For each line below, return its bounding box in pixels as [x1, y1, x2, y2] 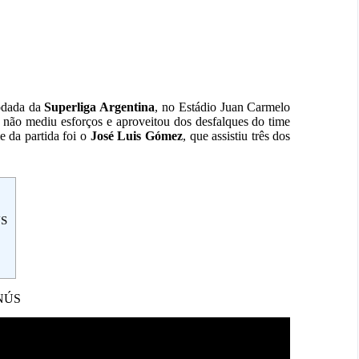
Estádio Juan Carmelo [178, 100, 291, 115]
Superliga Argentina [44, 100, 155, 115]
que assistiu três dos [189, 129, 291, 143]
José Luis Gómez [90, 129, 183, 143]
